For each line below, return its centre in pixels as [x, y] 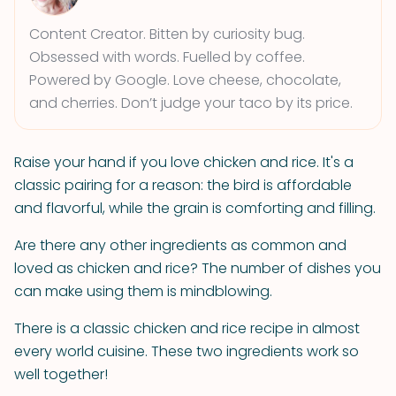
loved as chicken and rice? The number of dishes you [198, 268]
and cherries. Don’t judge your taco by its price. [191, 103]
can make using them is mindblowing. [143, 291]
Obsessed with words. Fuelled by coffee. [167, 57]
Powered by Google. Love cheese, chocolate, [185, 80]
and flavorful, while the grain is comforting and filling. [195, 208]
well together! [61, 374]
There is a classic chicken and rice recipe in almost [187, 328]
